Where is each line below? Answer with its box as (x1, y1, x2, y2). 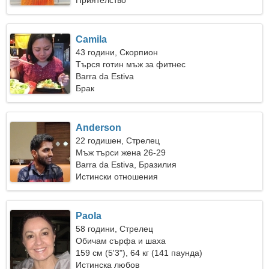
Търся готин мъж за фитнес (76, 59, 186, 69)
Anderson (76, 122, 122, 133)
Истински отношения (76, 172, 159, 181)
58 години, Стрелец (76, 224, 154, 234)
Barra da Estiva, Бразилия (76, 160, 177, 169)
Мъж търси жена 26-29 (76, 148, 166, 157)
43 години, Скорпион (76, 47, 159, 57)
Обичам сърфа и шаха (76, 236, 166, 246)
